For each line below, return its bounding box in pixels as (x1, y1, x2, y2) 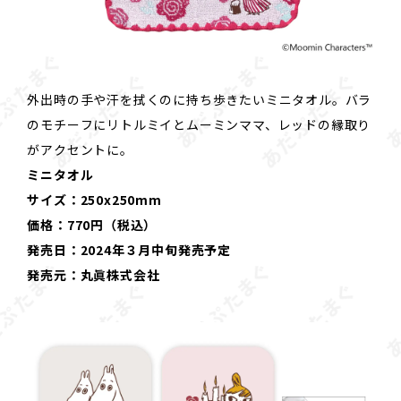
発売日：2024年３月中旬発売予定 (27, 241, 231, 260)
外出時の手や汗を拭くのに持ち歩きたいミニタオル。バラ (27, 90, 372, 109)
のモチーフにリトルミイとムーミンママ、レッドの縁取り (27, 115, 371, 134)
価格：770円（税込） (27, 216, 158, 235)
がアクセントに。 (27, 141, 133, 159)
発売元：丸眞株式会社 (27, 266, 160, 285)
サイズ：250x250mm (27, 191, 162, 209)
